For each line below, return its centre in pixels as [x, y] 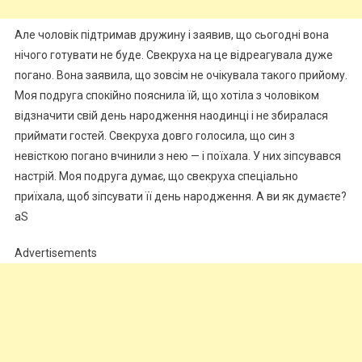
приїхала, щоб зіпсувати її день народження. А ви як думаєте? [180, 196]
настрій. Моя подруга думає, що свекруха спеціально [156, 176]
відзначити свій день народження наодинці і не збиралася [171, 115]
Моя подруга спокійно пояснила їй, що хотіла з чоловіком [166, 95]
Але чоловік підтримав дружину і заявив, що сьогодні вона [171, 34]
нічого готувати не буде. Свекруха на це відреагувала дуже [173, 55]
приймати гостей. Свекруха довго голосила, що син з [154, 135]
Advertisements [55, 253]
